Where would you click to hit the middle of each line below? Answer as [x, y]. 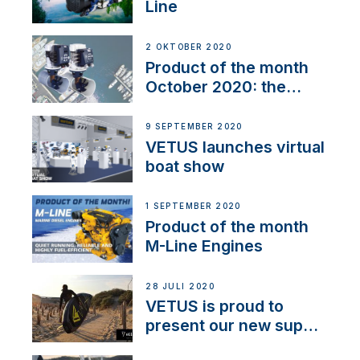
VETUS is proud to [215, 307]
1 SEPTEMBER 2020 [193, 207]
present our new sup [225, 326]
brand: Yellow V [205, 345]
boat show [185, 166]
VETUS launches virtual [235, 147]
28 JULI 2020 [180, 286]
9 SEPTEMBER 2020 [194, 127]
